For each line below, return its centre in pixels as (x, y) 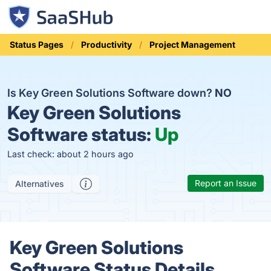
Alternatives (40, 184)
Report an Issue (226, 183)
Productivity (106, 44)
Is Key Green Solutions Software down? (111, 93)
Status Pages (37, 44)
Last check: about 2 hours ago (70, 154)
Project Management (192, 44)
